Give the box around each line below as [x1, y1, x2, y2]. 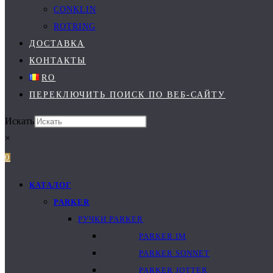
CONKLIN [54, 5, 96, 14]
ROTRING [54, 22, 96, 31]
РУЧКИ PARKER [78, 214, 143, 224]
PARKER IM [139, 232, 186, 241]
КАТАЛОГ [29, 180, 71, 190]
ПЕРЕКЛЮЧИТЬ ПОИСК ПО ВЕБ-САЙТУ [29, 90, 225, 99]
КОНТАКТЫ [29, 56, 86, 65]
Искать [5, 116, 34, 126]
